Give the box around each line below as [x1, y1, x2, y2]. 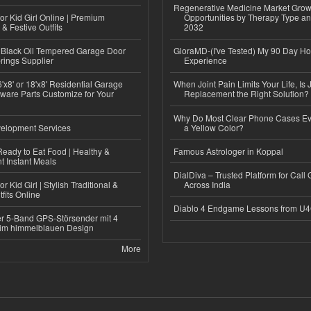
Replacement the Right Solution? [184, 87, 309, 100]
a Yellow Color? [184, 121, 244, 133]
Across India [184, 178, 230, 190]
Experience [184, 54, 227, 67]
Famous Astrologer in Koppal [174, 144, 283, 157]
